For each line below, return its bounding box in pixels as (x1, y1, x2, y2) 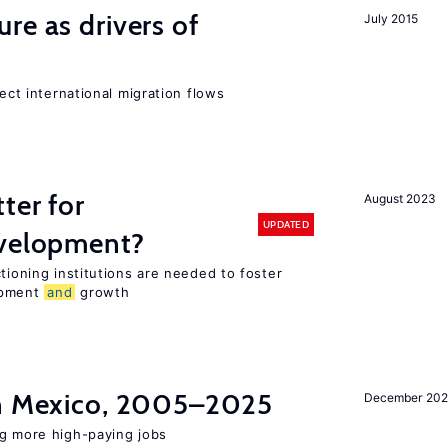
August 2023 (364, 191, 436, 206)
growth (75, 284, 130, 300)
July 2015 (364, 11, 418, 26)
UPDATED (262, 217, 309, 231)
